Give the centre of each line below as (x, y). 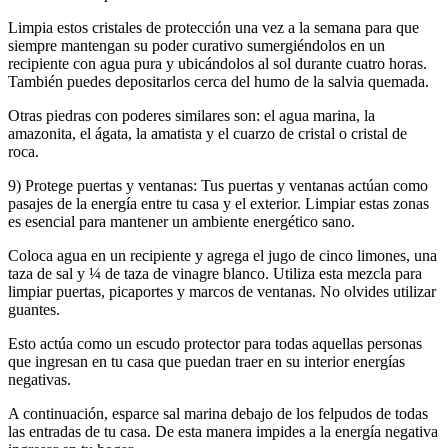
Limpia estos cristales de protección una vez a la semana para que (213, 27)
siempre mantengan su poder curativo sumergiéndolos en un (196, 45)
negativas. (39, 379)
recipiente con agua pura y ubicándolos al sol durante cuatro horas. (217, 63)
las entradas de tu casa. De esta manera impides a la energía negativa (223, 431)
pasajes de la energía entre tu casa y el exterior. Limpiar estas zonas (218, 203)
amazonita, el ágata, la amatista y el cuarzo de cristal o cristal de (207, 133)
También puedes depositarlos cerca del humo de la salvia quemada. (218, 81)
